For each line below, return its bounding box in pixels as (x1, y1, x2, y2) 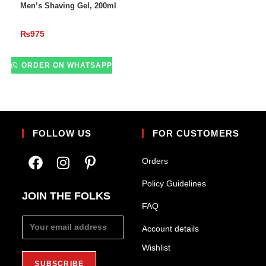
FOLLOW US (33, 128, 92, 138)
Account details (142, 223, 199, 233)
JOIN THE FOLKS (22, 189, 111, 202)
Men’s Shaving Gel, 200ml (20, 1, 116, 11)
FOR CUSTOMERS (153, 128, 239, 138)
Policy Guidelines (142, 178, 206, 188)
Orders (142, 156, 168, 166)
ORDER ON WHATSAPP (19, 61, 113, 70)
